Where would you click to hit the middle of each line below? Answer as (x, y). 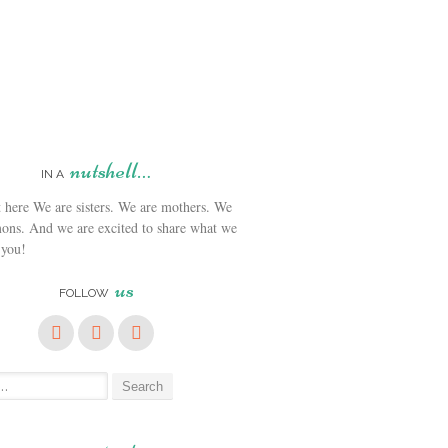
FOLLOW (85, 292)
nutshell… (110, 170)
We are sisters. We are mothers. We (130, 206)
